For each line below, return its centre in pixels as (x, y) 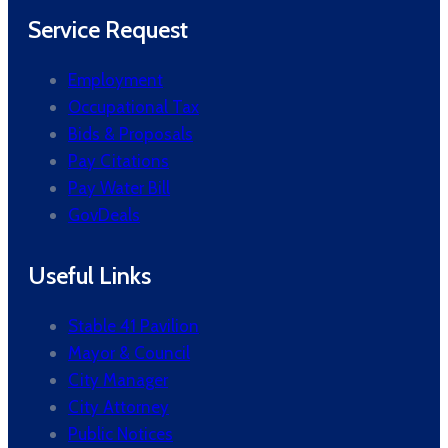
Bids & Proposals (130, 134)
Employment (115, 80)
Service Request (108, 30)
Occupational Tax (133, 107)
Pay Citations (118, 161)
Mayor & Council (129, 353)
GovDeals (104, 215)
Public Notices (120, 434)
